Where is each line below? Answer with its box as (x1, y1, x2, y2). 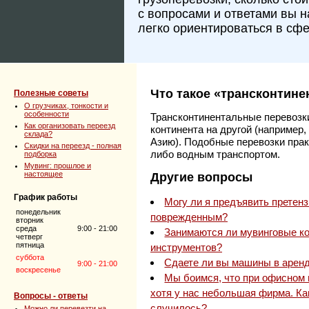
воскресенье (16, 265, 61, 274)
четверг (16, 232, 43, 241)
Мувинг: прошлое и (24, 161, 91, 170)
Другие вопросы (150, 170, 252, 185)
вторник (16, 215, 43, 224)
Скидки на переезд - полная (24, 141, 121, 150)
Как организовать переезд (24, 121, 115, 130)
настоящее (24, 169, 63, 178)
